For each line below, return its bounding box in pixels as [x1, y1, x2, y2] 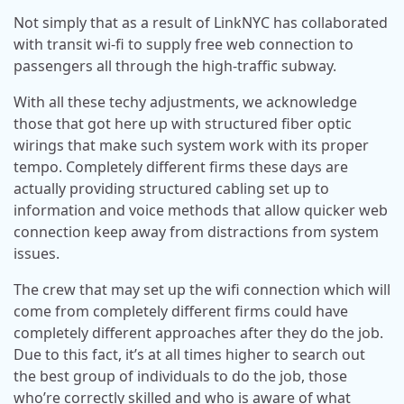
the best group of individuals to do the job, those [14, 366, 347, 386]
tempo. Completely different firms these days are [14, 157, 348, 177]
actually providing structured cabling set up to [14, 179, 329, 198]
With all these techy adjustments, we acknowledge [14, 92, 357, 112]
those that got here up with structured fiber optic [14, 114, 352, 133]
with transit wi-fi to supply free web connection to [14, 34, 353, 54]
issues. [14, 243, 60, 263]
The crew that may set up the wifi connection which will [14, 280, 390, 299]
